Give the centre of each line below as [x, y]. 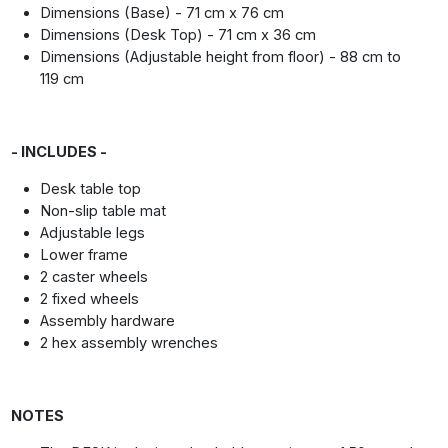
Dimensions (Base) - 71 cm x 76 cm [162, 13]
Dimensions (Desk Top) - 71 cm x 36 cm [178, 35]
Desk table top [91, 189]
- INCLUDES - [59, 152]
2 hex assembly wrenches [129, 343]
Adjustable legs [93, 233]
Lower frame [84, 255]
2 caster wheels [94, 277]
